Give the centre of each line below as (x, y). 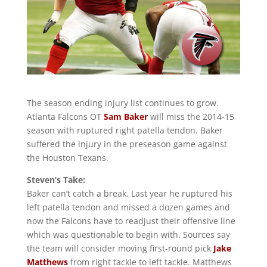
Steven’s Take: (56, 179)
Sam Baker (125, 116)
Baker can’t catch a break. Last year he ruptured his (129, 193)
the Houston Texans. (67, 157)
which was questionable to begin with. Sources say (128, 234)
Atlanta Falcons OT (65, 116)
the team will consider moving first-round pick (120, 248)
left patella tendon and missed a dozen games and (128, 207)
